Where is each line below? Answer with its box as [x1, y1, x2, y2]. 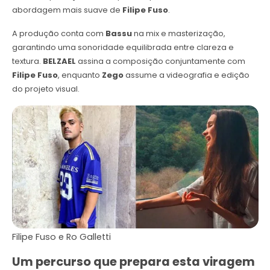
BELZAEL [42, 55, 76, 67]
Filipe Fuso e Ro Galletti [11, 230, 111, 243]
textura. [11, 55, 43, 67]
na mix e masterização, [131, 27, 225, 39]
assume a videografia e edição [123, 69, 250, 81]
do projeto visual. [11, 83, 80, 95]
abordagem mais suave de [11, 4, 122, 16]
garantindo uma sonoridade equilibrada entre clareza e [11, 41, 234, 53]
